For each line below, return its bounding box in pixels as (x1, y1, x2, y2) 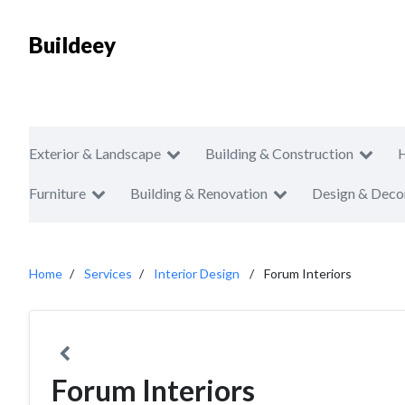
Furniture (29, 184, 86, 202)
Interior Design (154, 266, 240, 281)
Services (84, 266, 132, 281)
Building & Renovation (130, 184, 268, 202)
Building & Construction (205, 145, 353, 162)
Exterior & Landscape (29, 145, 161, 162)
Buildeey (29, 32, 116, 58)
